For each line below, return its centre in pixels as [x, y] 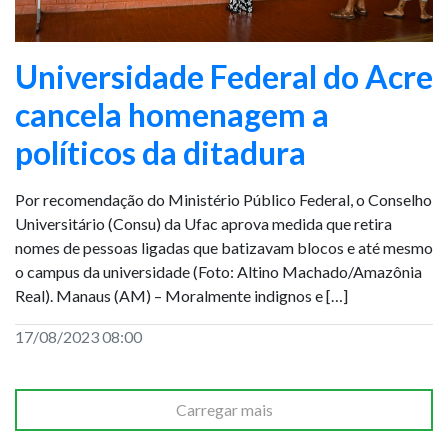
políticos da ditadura [160, 152]
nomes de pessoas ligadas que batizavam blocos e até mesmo [224, 247]
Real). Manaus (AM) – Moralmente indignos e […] [181, 295]
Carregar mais [224, 409]
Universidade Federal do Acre [224, 76]
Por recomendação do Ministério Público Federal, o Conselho [223, 199]
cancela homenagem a [172, 114]
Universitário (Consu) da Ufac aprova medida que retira [203, 223]
